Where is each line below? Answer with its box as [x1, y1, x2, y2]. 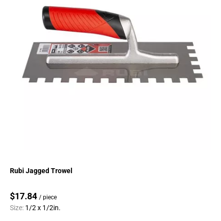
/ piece [39, 194, 57, 201]
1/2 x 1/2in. [25, 204, 61, 212]
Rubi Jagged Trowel [10, 167, 73, 175]
